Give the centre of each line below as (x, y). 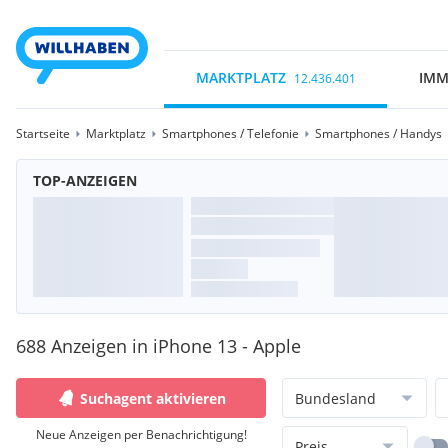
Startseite (43, 133)
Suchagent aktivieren (153, 398)
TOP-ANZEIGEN (85, 180)
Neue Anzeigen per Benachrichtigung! (141, 434)
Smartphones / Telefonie (230, 133)
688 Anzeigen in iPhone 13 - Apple (158, 346)
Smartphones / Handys (378, 133)
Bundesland (335, 398)
